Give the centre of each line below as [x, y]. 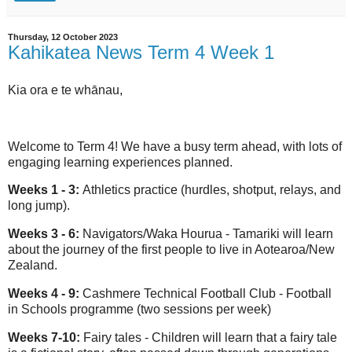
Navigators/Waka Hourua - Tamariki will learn [208, 234]
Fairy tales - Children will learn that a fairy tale [210, 337]
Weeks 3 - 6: [45, 234]
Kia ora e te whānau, [65, 90]
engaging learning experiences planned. [122, 162]
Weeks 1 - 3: [45, 190]
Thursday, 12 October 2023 [63, 37]
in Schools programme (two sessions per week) [139, 310]
